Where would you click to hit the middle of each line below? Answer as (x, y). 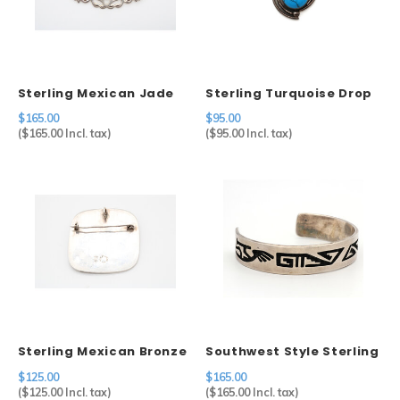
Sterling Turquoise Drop (289, 93)
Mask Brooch (62, 110)
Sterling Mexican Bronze (102, 351)
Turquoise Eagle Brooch (100, 368)
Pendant (236, 110)
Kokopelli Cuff (254, 368)
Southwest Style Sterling (292, 351)
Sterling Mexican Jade (96, 93)
